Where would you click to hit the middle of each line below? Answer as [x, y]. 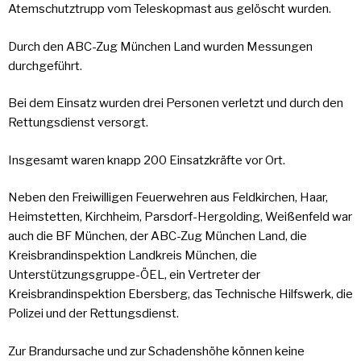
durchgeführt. [45, 66]
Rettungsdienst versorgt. [78, 123]
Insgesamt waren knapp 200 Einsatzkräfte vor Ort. [147, 160]
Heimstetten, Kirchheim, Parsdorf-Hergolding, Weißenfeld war [180, 217]
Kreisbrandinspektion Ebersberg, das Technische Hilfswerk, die [180, 295]
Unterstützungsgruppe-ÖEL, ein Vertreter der [134, 275]
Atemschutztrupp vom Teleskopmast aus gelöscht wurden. [172, 9]
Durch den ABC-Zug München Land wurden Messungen [160, 46]
